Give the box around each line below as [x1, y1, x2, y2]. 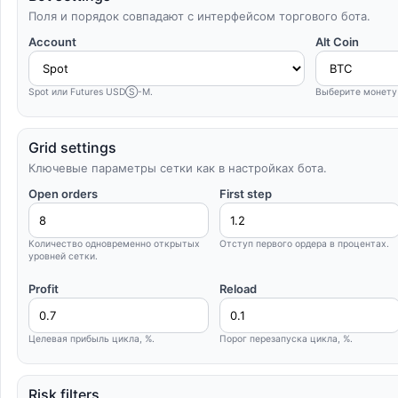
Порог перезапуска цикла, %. [219, 333, 354, 345]
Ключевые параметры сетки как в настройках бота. [28, 161, 327, 175]
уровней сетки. [28, 251, 98, 262]
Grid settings [28, 139, 116, 156]
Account [28, 35, 76, 49]
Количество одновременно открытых [28, 238, 200, 250]
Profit [28, 282, 59, 296]
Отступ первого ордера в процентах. [219, 238, 390, 250]
